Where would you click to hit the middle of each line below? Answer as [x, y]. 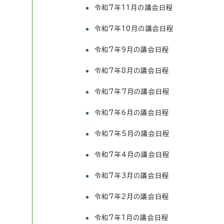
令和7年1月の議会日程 [132, 218]
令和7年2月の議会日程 [132, 197]
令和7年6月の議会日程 [132, 113]
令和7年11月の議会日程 [134, 8]
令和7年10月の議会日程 [134, 29]
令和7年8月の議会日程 [132, 71]
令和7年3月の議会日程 [132, 176]
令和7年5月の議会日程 [132, 134]
